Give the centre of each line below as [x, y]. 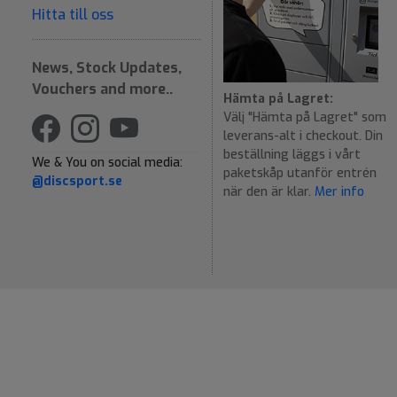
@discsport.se [77, 181]
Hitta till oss [73, 14]
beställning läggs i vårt [292, 155]
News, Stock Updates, [107, 67]
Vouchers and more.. [102, 89]
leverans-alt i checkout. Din [303, 136]
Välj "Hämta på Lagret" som [305, 118]
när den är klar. [269, 192]
